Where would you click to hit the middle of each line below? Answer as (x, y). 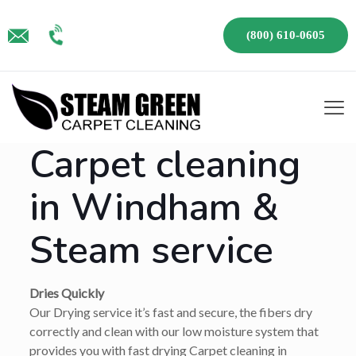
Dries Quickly (66, 293)
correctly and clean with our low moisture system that (174, 331)
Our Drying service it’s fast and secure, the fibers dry (170, 312)
